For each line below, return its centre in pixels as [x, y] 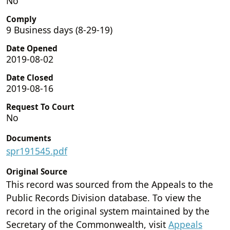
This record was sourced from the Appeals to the [110, 184]
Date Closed [30, 78]
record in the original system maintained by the [108, 211]
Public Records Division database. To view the [104, 197]
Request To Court [40, 107]
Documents [29, 138]
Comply [21, 19]
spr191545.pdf [37, 151]
